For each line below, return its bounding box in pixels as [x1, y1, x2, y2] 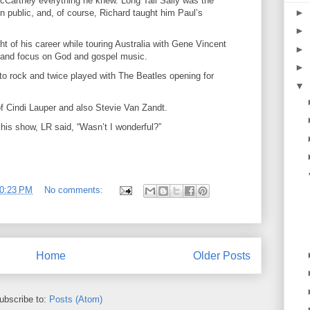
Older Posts [193, 249, 250, 262]
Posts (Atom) [49, 294, 102, 305]
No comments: [44, 184, 106, 195]
